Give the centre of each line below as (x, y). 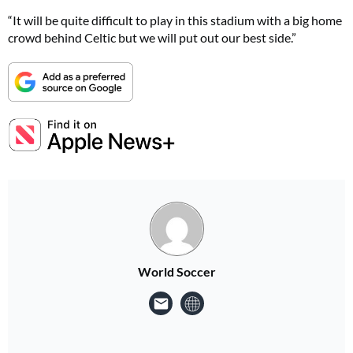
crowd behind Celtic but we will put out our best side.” (152, 37)
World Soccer (176, 271)
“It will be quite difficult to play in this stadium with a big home (175, 20)
